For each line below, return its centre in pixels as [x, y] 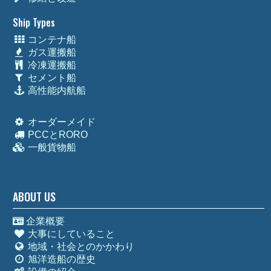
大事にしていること [70, 234]
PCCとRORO [56, 135]
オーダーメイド [60, 122]
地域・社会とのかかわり [80, 247]
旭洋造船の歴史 [60, 260]
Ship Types [34, 23]
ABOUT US [34, 197]
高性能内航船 [55, 91]
